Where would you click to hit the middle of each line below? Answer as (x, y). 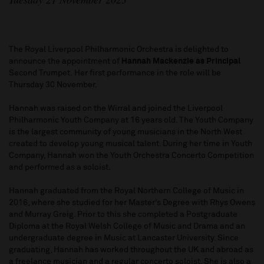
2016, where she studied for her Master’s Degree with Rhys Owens (132, 203)
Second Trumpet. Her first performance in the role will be (115, 73)
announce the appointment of (65, 62)
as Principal (217, 62)
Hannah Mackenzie (158, 62)
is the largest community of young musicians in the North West (126, 132)
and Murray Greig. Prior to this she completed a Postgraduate (123, 215)
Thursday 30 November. (53, 85)
